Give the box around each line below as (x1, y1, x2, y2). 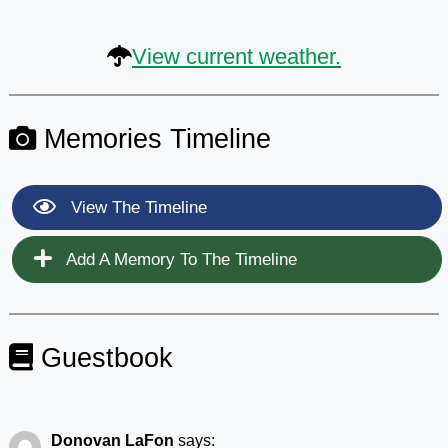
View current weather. (132, 43, 341, 69)
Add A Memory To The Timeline (61, 249, 297, 269)
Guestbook (32, 341, 173, 373)
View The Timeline (65, 197, 207, 217)
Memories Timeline (35, 122, 271, 154)
